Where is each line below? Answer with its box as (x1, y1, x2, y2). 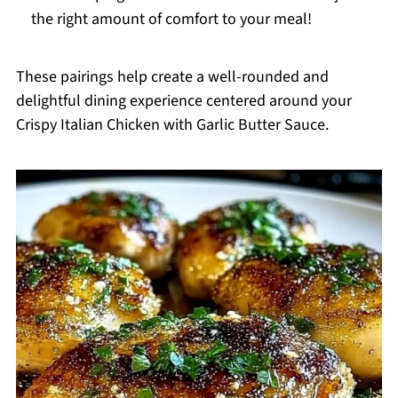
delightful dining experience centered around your (15, 90, 352, 113)
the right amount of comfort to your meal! (30, 8, 312, 31)
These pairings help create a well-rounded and (15, 66, 329, 89)
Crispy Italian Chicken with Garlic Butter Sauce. (15, 114, 329, 137)
